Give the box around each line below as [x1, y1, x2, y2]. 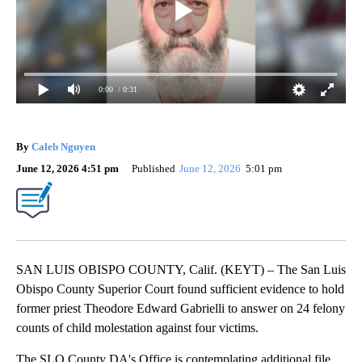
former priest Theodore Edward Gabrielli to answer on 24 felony [16, 301, 345, 315]
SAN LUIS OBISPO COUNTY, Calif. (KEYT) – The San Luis [16, 262, 346, 276]
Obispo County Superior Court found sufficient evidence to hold [16, 281, 344, 296]
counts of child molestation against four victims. [16, 320, 259, 335]
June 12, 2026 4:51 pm [16, 162, 119, 175]
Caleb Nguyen [32, 140, 95, 153]
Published [132, 162, 175, 175]
